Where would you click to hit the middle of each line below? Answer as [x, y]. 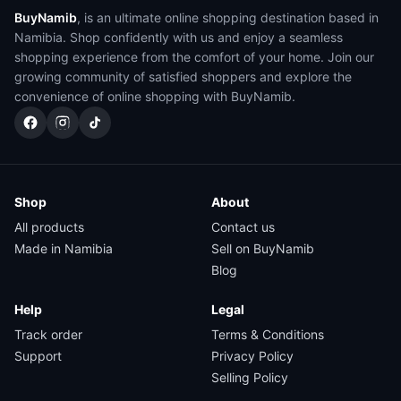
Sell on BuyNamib [263, 248]
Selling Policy [250, 377]
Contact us [243, 227]
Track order [48, 334]
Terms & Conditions [268, 334]
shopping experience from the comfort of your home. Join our [194, 57]
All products [49, 227]
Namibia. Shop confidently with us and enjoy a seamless [179, 37]
